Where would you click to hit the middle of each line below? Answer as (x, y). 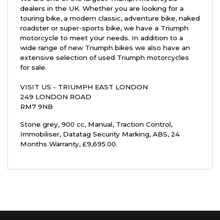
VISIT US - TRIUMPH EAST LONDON (84, 87)
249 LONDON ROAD (56, 97)
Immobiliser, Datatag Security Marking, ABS (94, 134)
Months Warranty (50, 144)
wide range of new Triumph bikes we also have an (105, 48)
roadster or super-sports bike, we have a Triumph (104, 28)
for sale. (33, 68)
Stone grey (39, 124)
